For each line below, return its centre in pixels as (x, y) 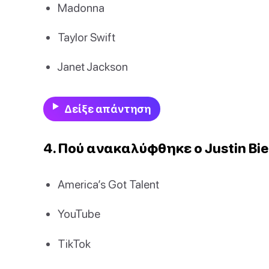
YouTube (79, 214)
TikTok (74, 243)
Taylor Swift (86, 37)
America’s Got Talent (108, 184)
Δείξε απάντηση (107, 109)
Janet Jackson (93, 67)
